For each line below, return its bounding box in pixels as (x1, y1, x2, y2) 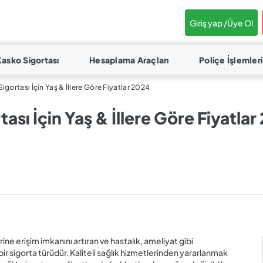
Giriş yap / (190, 17, 227, 28)
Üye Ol (227, 17, 253, 28)
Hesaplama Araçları (89, 55, 169, 65)
